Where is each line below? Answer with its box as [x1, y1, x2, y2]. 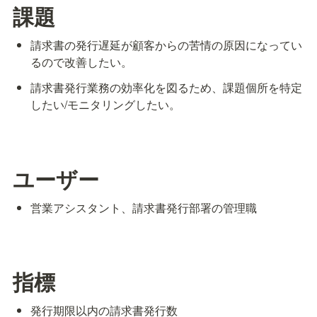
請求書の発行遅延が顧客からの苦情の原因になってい [30, 37, 303, 54]
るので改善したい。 [30, 54, 133, 71]
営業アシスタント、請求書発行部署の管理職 [30, 199, 258, 216]
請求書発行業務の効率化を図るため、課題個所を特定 [30, 79, 303, 96]
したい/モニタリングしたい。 [30, 96, 181, 113]
